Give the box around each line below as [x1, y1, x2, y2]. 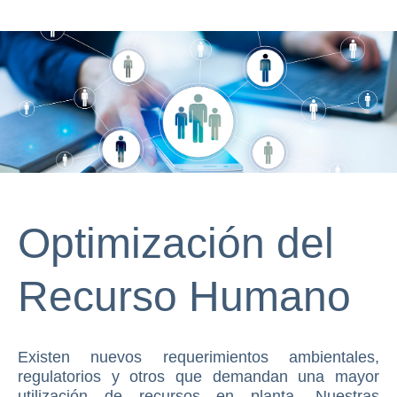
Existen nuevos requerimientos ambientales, [18, 347, 379, 366]
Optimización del [18, 219, 334, 267]
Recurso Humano [18, 272, 351, 320]
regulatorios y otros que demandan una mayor [18, 367, 379, 385]
